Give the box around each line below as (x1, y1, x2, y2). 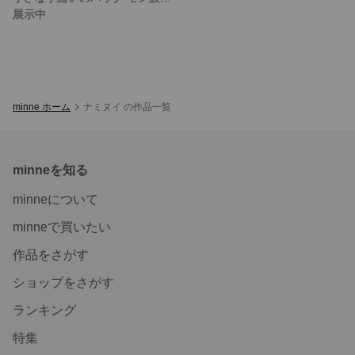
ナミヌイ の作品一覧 (83, 101, 171, 113)
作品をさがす (13, 247, 89, 261)
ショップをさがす (13, 275, 114, 289)
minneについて (13, 192, 98, 206)
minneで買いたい (13, 219, 111, 234)
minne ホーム (13, 101, 71, 113)
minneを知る (13, 162, 88, 177)
